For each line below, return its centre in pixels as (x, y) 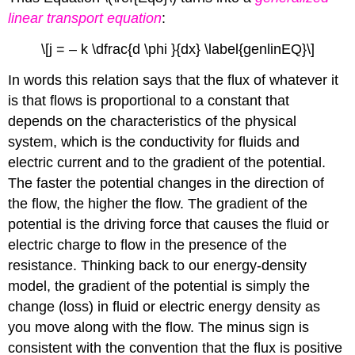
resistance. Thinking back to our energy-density (158, 265)
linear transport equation (85, 19)
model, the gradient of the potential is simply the (159, 286)
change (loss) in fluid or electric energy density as (164, 306)
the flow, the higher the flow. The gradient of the (158, 203)
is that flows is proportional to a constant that (149, 100)
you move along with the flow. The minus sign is (159, 327)
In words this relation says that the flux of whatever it (174, 80)
